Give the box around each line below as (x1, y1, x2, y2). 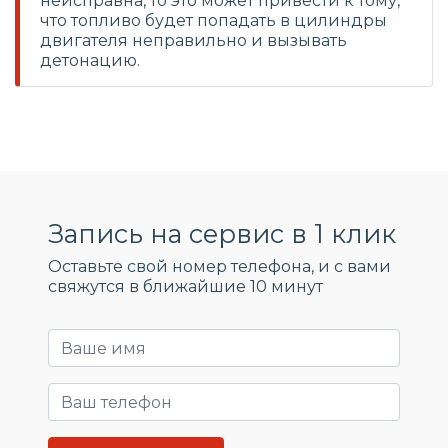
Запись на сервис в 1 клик (48, 218, 396, 249)
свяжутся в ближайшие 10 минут (48, 277, 323, 296)
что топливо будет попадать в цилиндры (40, 11, 387, 30)
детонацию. (40, 51, 140, 70)
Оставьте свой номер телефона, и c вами (48, 257, 391, 276)
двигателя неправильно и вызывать (40, 31, 347, 50)
